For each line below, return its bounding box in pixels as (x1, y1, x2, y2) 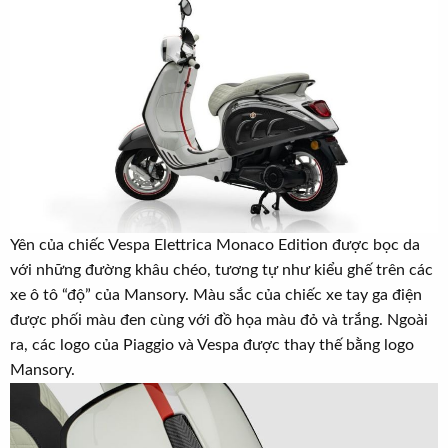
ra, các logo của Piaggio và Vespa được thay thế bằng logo (10, 336, 414, 353)
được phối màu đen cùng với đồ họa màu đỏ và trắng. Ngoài (10, 311, 428, 328)
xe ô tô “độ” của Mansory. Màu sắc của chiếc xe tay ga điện (10, 286, 422, 303)
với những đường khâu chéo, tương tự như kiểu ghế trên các (10, 261, 433, 278)
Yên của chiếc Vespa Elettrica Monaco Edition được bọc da (10, 236, 420, 253)
